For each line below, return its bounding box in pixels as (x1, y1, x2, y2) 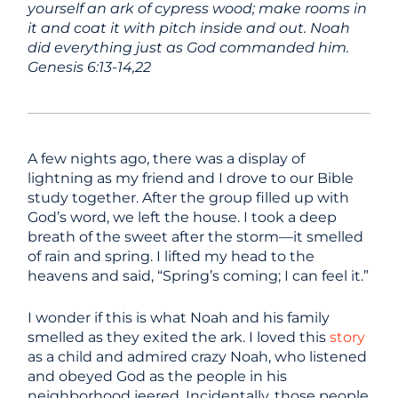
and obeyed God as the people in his (28, 368, 288, 385)
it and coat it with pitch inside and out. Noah (28, 20, 351, 36)
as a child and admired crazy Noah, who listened (28, 348, 368, 365)
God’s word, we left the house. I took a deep (28, 209, 338, 226)
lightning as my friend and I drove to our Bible (28, 170, 354, 187)
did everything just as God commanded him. (28, 39, 354, 56)
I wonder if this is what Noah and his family (28, 309, 330, 326)
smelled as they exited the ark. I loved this (28, 329, 330, 346)
